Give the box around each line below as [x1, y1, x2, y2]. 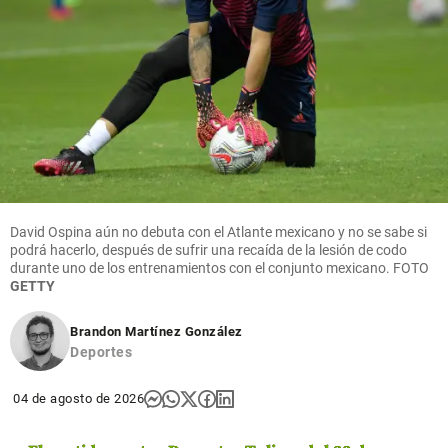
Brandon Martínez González [70, 323, 243, 339]
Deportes [70, 343, 132, 360]
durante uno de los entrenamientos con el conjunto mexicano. [10, 259, 393, 276]
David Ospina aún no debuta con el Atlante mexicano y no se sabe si [10, 223, 427, 240]
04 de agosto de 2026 [13, 390, 144, 406]
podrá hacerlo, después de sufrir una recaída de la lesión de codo [10, 241, 407, 258]
